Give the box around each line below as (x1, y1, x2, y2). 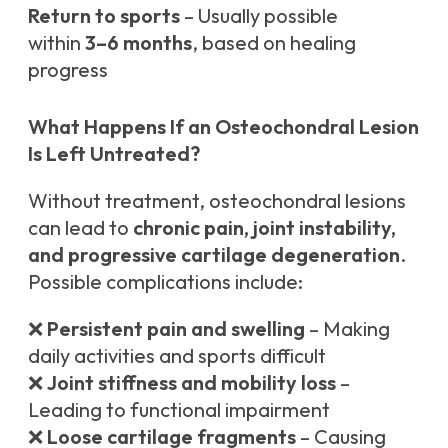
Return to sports (28, 3, 180, 29)
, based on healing (192, 30, 356, 56)
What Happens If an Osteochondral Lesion (28, 114, 419, 140)
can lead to (28, 215, 133, 241)
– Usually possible (180, 3, 338, 29)
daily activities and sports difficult (28, 343, 326, 369)
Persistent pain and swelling (47, 316, 305, 342)
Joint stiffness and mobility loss (47, 370, 336, 396)
